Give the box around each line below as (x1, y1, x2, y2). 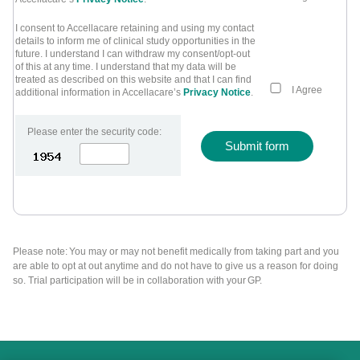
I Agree (292, 84, 322, 96)
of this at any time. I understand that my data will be (15, 60, 236, 72)
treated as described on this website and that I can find (15, 73, 252, 85)
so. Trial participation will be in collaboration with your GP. (13, 275, 266, 286)
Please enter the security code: (27, 125, 162, 137)
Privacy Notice (183, 86, 251, 98)
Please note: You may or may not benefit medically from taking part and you (13, 246, 339, 257)
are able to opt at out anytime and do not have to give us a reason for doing (13, 260, 338, 272)
